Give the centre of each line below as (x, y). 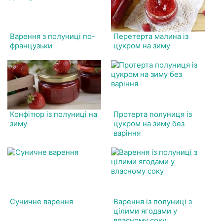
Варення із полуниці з (153, 202)
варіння (127, 133)
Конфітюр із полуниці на (54, 114)
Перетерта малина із (151, 36)
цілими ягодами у (146, 211)
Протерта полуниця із (153, 114)
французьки (31, 46)
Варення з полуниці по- (53, 36)
